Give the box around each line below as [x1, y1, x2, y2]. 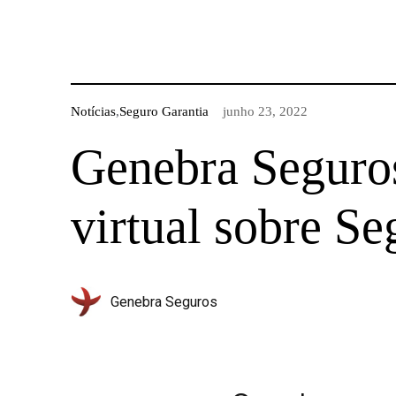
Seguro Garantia [118, 103, 209, 118]
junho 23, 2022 [222, 103, 308, 118]
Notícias [70, 103, 116, 118]
